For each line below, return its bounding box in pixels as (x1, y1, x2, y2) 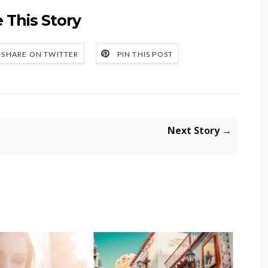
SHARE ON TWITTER (1, 50, 79, 59)
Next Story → (167, 124, 232, 138)
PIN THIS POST (117, 50, 173, 59)
